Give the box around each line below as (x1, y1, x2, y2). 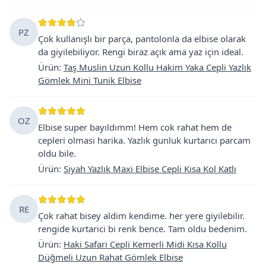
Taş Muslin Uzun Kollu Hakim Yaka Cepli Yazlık (64, 61, 251, 73)
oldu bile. (38, 147, 76, 159)
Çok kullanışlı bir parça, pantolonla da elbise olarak (38, 32, 246, 45)
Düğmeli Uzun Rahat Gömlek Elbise (38, 251, 183, 263)
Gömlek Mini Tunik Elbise (38, 74, 141, 86)
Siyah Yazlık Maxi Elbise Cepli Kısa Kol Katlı (64, 162, 236, 175)
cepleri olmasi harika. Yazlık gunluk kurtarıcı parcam (38, 134, 251, 146)
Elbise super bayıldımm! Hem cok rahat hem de (38, 121, 232, 133)
